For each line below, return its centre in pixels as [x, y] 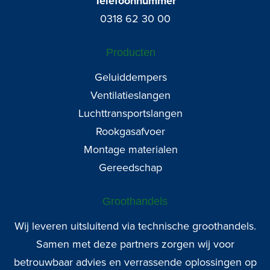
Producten [130, 52]
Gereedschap [130, 168]
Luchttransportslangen [130, 113]
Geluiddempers [130, 77]
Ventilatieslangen [130, 95]
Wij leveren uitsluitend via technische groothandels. [135, 226]
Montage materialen [130, 149]
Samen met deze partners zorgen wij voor [135, 244]
